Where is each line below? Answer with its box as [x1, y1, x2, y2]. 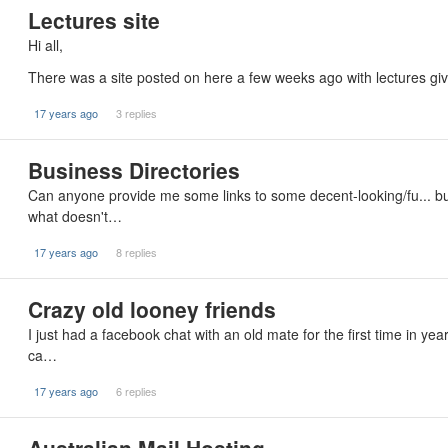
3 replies [115, 105, 157, 121]
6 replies [115, 383, 157, 399]
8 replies [115, 244, 157, 260]
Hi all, [28, 35, 63, 55]
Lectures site [28, 5, 160, 35]
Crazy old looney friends [28, 294, 276, 324]
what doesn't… [28, 206, 122, 226]
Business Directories [28, 155, 240, 185]
